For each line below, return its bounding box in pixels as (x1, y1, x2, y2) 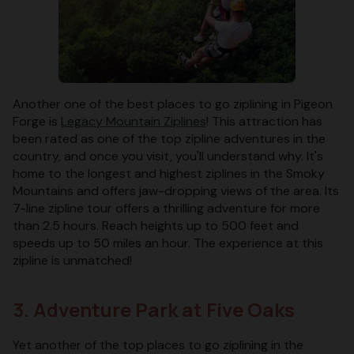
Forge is (13, 112, 61, 130)
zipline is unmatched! (13, 251, 132, 269)
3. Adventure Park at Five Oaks (13, 296, 295, 322)
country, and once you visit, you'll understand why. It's (13, 147, 323, 164)
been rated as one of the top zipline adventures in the (13, 130, 326, 147)
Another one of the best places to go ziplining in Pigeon (13, 95, 333, 112)
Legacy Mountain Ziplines (61, 112, 206, 130)
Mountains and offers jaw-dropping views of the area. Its (13, 182, 339, 199)
